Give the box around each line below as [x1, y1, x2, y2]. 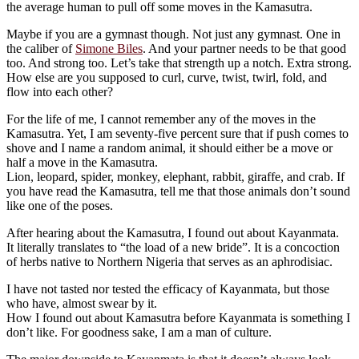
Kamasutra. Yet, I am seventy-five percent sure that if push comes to [6, 127, 349, 141]
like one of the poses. [6, 199, 113, 213]
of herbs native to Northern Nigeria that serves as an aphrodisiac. [6, 255, 333, 269]
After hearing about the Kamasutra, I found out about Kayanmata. [6, 226, 339, 240]
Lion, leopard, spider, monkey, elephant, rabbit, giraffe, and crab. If [6, 170, 345, 184]
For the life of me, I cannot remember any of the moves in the [6, 112, 316, 127]
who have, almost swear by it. [6, 296, 157, 311]
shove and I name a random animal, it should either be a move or [6, 141, 333, 155]
